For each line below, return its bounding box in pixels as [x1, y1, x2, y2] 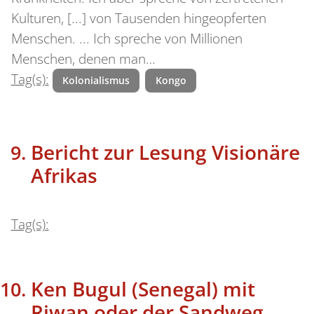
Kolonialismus [62, 74, 130, 88]
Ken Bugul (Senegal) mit [30, 275, 255, 302]
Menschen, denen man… [11, 50, 156, 69]
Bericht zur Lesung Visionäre [30, 139, 300, 166]
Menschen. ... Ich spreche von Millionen [11, 29, 243, 48]
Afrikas [30, 162, 97, 189]
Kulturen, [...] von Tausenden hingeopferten [11, 9, 266, 28]
